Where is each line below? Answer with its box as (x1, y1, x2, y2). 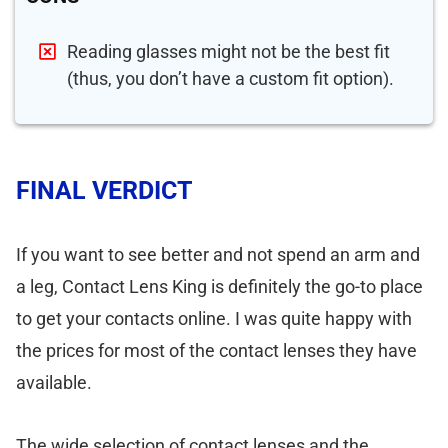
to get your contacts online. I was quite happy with (16, 307, 412, 329)
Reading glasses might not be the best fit (67, 40, 390, 62)
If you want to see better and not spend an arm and (16, 243, 420, 265)
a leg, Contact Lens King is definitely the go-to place (16, 275, 423, 297)
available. (16, 371, 92, 393)
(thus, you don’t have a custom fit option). (67, 67, 394, 89)
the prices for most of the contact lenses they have (16, 339, 417, 361)
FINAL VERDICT (16, 175, 192, 205)
